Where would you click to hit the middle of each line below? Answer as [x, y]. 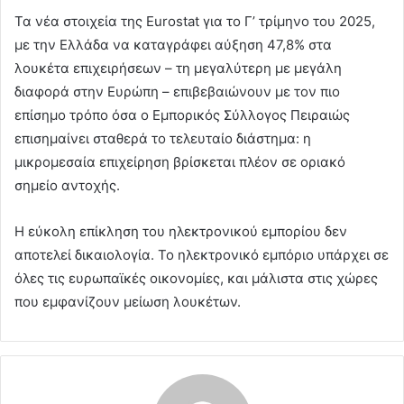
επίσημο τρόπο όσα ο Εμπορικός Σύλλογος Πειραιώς [182, 115]
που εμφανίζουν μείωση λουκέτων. [128, 302]
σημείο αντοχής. [67, 186]
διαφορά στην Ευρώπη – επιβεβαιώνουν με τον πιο [177, 92]
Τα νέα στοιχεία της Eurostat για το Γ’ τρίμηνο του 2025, [195, 22]
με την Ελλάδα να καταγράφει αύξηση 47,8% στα [173, 45]
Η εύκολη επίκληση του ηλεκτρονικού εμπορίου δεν [181, 232]
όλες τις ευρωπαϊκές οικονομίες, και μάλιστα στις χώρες [196, 279]
